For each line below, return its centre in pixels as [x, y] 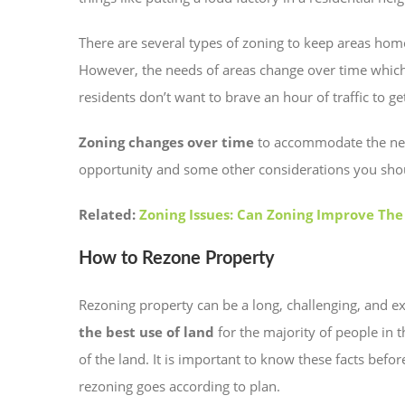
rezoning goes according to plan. [181, 386]
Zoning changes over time [166, 142]
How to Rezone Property [179, 259]
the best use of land [146, 332]
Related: [109, 215]
